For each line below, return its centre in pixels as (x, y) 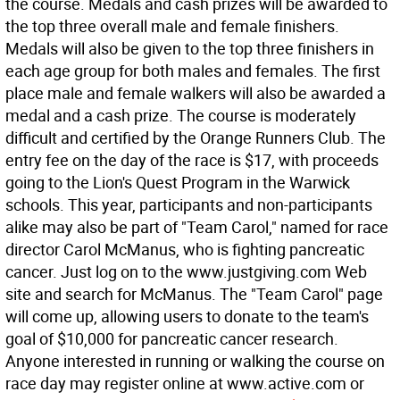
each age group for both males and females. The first (193, 71)
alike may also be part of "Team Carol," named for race (197, 227)
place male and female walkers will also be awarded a (196, 93)
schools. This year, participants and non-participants (189, 204)
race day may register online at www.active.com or (185, 383)
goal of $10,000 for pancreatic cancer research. (172, 338)
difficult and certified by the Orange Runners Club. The (196, 137)
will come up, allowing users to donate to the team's (187, 316)
